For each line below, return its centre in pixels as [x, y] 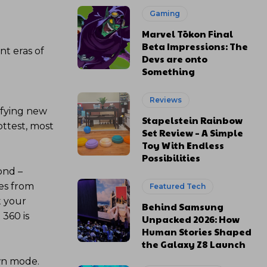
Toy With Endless [183, 145]
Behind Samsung [183, 207]
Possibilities [171, 158]
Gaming [165, 13]
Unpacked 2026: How [191, 219]
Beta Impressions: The [195, 46]
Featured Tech [178, 186]
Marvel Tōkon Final [188, 34]
